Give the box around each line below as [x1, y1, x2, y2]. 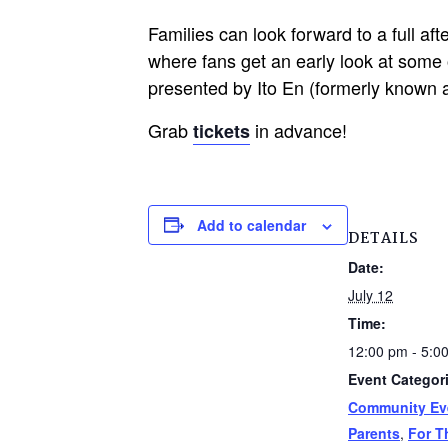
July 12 [348, 284, 393, 305]
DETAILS [348, 226, 419, 251]
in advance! [250, 116, 347, 143]
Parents [348, 422, 400, 443]
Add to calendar [197, 214, 306, 235]
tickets [193, 117, 250, 144]
